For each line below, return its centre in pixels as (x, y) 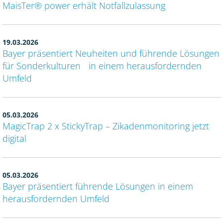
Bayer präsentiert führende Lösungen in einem (98, 186)
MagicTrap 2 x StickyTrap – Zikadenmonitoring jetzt (106, 126)
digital (14, 139)
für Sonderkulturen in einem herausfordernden (102, 66)
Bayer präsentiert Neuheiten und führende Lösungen (111, 54)
